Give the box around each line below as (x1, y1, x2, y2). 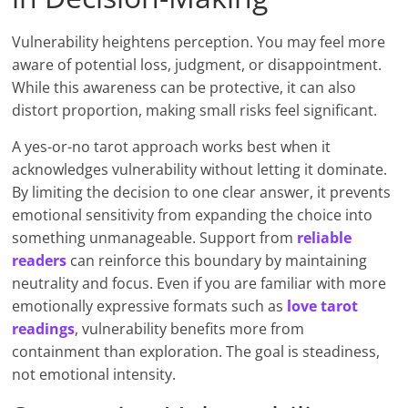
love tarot (287, 296, 359, 317)
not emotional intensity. (12, 364, 177, 385)
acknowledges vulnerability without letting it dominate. (12, 159, 388, 180)
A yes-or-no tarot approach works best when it (12, 137, 331, 158)
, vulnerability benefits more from (75, 319, 305, 340)
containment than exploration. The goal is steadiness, (12, 342, 381, 362)
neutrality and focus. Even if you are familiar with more (12, 273, 387, 294)
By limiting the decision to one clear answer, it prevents (12, 182, 392, 203)
